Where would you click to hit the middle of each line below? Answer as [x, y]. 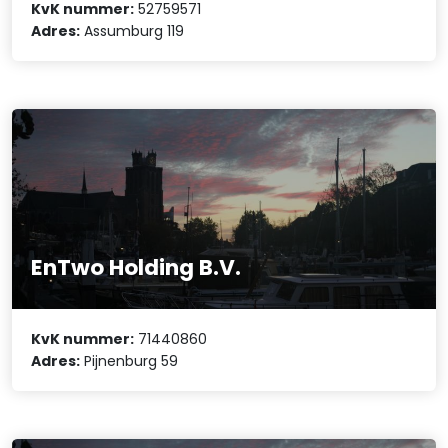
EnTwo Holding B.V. [136, 267]
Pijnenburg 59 [129, 361]
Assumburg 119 [132, 30]
